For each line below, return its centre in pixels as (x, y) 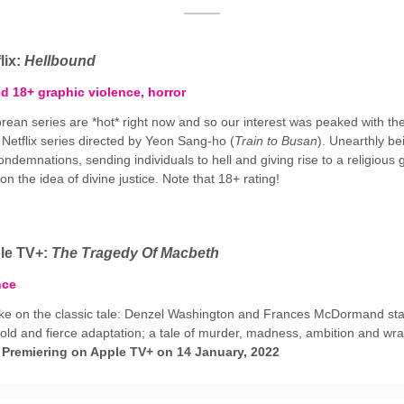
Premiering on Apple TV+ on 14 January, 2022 (141, 352)
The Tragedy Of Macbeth (135, 253)
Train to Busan (276, 141)
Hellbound (60, 61)
